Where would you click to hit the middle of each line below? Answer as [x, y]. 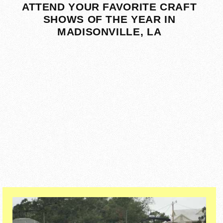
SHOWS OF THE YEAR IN [109, 19]
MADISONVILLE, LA [110, 32]
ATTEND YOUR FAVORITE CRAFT [109, 7]
